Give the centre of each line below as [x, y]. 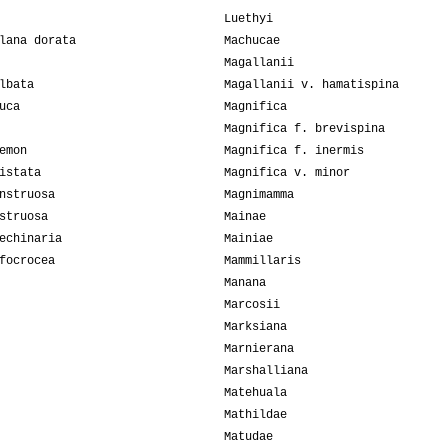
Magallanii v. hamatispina [311, 85]
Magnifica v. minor [287, 173]
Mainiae [248, 239]
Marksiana [255, 327]
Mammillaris [262, 261]
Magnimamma [259, 195]
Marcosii [252, 305]
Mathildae [255, 415]
